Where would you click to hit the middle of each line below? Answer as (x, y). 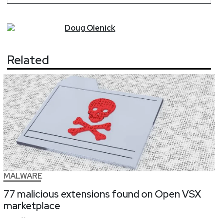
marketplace (32, 206)
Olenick (101, 28)
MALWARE (23, 176)
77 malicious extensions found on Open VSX (102, 194)
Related (28, 60)
